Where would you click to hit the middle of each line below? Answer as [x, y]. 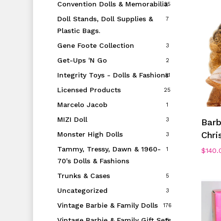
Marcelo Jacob [82, 105]
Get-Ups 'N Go [82, 60]
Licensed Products [89, 90]
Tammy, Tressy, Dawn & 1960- [109, 149]
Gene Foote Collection [95, 46]
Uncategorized [82, 191]
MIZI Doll [72, 120]
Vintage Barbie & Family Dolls [107, 205]
